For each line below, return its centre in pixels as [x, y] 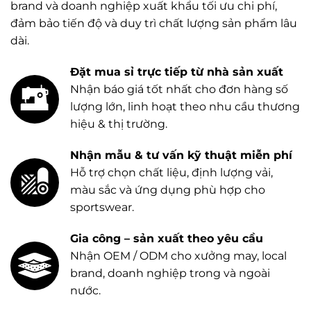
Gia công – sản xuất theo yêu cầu [167, 239]
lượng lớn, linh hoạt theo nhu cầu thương [185, 107]
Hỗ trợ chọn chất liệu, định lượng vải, [171, 173]
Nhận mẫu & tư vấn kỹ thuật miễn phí [181, 155]
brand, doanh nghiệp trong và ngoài [170, 274]
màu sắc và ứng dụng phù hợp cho [168, 190]
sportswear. [102, 208]
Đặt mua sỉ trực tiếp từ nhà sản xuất [177, 72]
